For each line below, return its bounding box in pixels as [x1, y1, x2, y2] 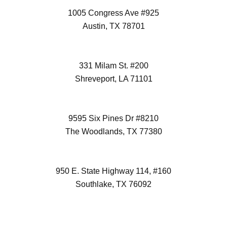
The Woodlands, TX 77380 [65, 127, 162, 136]
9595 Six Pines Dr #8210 [68, 114, 159, 123]
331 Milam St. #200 [79, 61, 148, 70]
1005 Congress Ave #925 [68, 9, 159, 18]
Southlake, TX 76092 [75, 180, 152, 189]
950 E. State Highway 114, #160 [56, 167, 171, 176]
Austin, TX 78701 [82, 22, 145, 31]
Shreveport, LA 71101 [74, 74, 153, 84]
